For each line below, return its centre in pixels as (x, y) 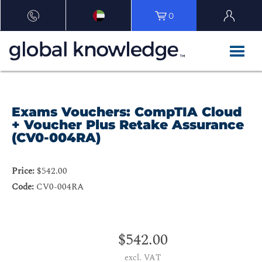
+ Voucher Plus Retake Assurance (128, 125)
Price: (23, 171)
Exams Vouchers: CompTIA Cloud (127, 112)
